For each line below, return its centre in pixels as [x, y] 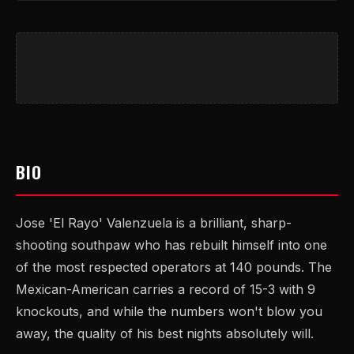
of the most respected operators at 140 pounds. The [174, 267]
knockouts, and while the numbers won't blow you [169, 311]
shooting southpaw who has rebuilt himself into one [171, 245]
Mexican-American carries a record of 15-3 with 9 [166, 289]
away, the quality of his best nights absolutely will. [165, 333]
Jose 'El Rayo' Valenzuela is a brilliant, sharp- [154, 223]
